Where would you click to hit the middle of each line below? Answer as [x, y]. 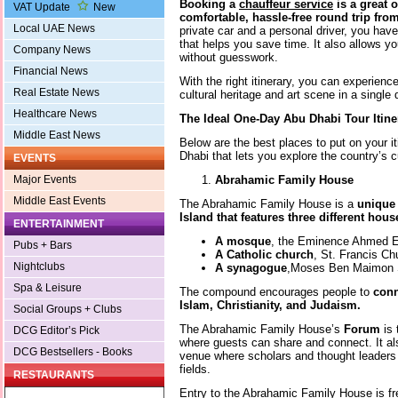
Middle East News [57, 135]
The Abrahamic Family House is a [268, 203]
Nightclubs [39, 267]
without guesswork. [229, 57]
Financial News [51, 72]
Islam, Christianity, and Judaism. [270, 305]
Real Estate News [56, 93]
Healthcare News [55, 114]
